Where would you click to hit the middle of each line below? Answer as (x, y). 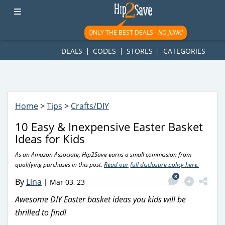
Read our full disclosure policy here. (151, 164)
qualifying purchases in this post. (60, 164)
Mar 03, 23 (67, 182)
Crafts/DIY (90, 106)
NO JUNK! (170, 32)
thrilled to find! (41, 212)
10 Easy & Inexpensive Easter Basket (109, 127)
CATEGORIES (184, 51)
